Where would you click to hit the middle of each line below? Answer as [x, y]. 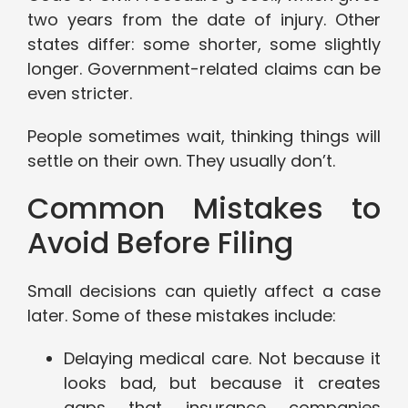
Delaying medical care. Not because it [222, 359]
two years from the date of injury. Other [204, 20]
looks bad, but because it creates [222, 383]
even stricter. [80, 94]
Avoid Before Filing [160, 243]
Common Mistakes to [204, 209]
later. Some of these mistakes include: [182, 316]
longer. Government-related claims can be [204, 69]
